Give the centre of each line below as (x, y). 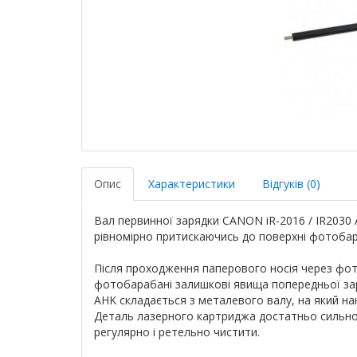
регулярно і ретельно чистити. (177, 332)
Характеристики (192, 184)
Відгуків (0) (291, 184)
